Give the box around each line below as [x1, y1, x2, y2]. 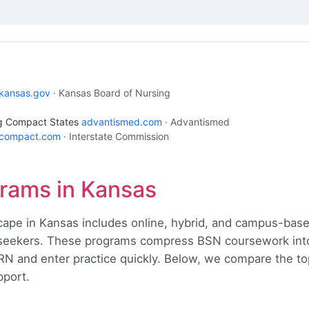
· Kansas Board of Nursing [53, 87, 170, 99]
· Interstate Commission [63, 130, 169, 143]
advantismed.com [81, 116, 162, 128]
